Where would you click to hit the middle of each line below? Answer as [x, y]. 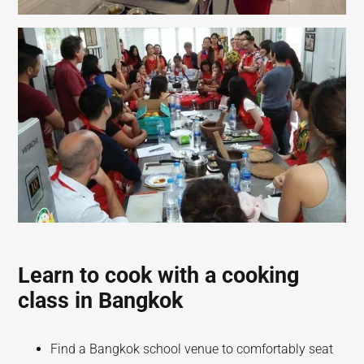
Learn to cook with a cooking [159, 275]
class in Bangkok [101, 301]
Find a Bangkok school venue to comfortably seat [192, 349]
